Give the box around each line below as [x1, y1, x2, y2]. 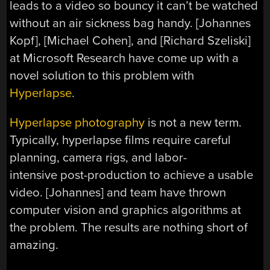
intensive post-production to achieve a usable [10, 168, 254, 183]
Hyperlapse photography [10, 115, 145, 131]
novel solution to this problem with [10, 67, 195, 83]
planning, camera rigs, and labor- [10, 150, 187, 166]
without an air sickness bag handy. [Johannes [10, 15, 251, 31]
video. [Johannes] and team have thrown [10, 185, 227, 201]
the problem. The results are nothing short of [10, 220, 248, 236]
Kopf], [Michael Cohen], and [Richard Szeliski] [10, 33, 251, 48]
